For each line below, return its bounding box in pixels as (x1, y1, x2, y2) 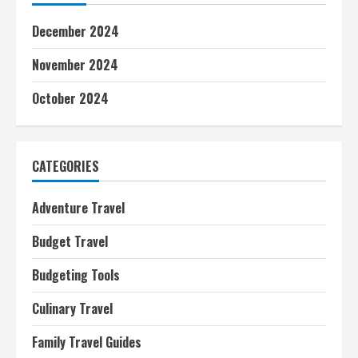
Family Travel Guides (32, 332, 141, 352)
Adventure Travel (32, 198, 125, 217)
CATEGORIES (32, 157, 99, 176)
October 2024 (32, 89, 109, 108)
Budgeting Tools (32, 265, 120, 284)
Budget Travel (32, 232, 108, 251)
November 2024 (32, 55, 118, 74)
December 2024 (32, 22, 119, 41)
